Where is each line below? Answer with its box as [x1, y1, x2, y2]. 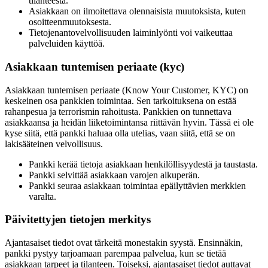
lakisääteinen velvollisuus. [5, 138, 103, 149]
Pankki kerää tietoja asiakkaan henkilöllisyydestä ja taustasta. [29, 159, 258, 169]
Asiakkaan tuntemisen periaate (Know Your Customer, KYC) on [5, 84, 248, 95]
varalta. [29, 191, 56, 202]
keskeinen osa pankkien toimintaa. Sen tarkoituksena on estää [5, 95, 236, 106]
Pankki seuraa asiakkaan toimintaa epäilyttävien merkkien [29, 180, 246, 191]
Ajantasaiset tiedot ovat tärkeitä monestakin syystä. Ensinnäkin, [5, 237, 243, 248]
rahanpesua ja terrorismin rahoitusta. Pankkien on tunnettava [5, 106, 232, 117]
